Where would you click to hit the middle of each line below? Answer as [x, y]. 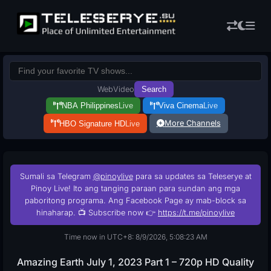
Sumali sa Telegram [56, 176]
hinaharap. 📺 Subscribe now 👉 [97, 213]
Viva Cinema [181, 106]
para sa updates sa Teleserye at [192, 176]
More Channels [192, 123]
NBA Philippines [90, 106]
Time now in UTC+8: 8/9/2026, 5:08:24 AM [135, 237]
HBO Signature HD [92, 123]
